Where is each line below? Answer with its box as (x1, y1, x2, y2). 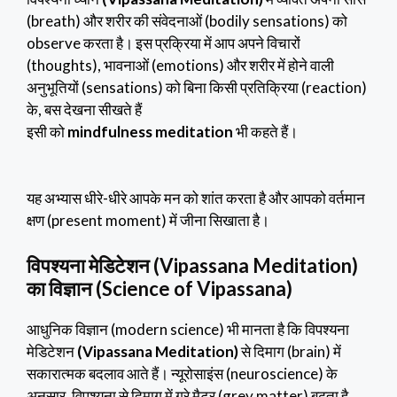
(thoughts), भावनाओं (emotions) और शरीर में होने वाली (27, 55, 334, 74)
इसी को (27, 121, 67, 141)
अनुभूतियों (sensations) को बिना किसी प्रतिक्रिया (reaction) (27, 77, 367, 97)
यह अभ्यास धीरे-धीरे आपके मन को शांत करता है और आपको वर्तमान (27, 189, 365, 208)
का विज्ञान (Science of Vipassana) (27, 276, 292, 300)
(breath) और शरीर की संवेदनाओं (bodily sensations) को (27, 11, 347, 30)
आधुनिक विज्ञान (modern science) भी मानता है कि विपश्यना (27, 319, 349, 339)
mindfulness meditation (67, 121, 233, 141)
